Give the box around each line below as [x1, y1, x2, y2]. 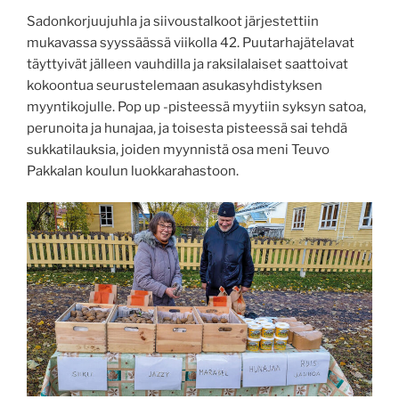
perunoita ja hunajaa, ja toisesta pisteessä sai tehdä [27, 120, 347, 137]
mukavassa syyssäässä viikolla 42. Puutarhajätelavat [27, 35, 354, 52]
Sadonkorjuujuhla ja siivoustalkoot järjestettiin [27, 13, 319, 30]
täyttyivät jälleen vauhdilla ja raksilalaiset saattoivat [27, 56, 348, 73]
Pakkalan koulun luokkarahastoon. [27, 163, 241, 180]
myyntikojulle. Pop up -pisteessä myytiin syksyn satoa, [27, 99, 366, 116]
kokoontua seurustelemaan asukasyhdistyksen [27, 77, 322, 94]
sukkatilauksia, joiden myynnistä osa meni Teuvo [27, 142, 330, 159]
